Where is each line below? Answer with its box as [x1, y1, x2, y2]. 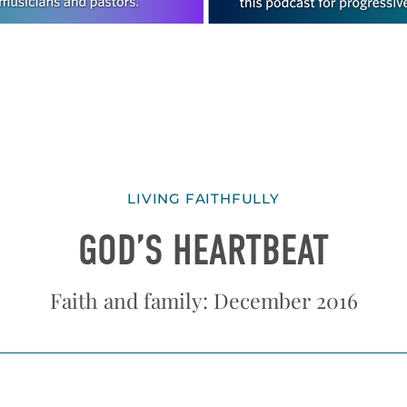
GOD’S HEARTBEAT [78, 226, 329, 276]
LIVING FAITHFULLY [127, 190, 280, 208]
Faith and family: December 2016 [49, 285, 358, 314]
